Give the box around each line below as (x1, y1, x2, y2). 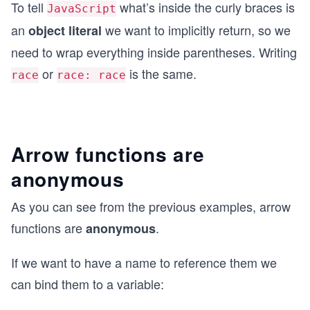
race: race (57, 69, 126, 82)
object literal (28, 21, 102, 39)
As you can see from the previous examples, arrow (11, 197, 291, 215)
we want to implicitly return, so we (102, 21, 291, 39)
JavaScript (47, 2, 116, 15)
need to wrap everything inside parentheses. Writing (11, 43, 297, 61)
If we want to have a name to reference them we (11, 253, 277, 271)
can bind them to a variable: (11, 275, 164, 293)
